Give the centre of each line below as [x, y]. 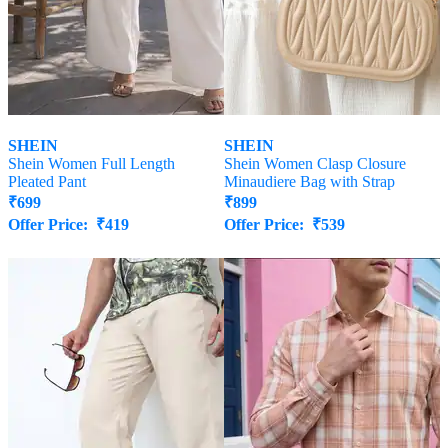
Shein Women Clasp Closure [315, 164]
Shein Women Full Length [91, 164]
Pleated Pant [47, 182]
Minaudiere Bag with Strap [309, 182]
